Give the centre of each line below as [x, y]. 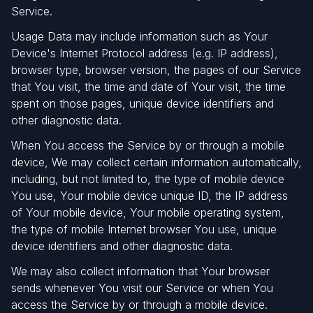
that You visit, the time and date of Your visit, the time [148, 87]
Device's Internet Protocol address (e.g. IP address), [145, 53]
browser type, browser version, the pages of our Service [156, 70]
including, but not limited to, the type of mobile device [148, 179]
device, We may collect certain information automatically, [156, 162]
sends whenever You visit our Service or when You [142, 288]
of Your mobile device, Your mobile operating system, [148, 212]
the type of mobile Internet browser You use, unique [144, 229]
